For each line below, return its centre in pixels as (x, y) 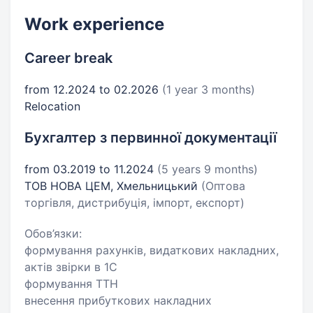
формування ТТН (71, 284)
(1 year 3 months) (209, 89)
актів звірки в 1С (71, 267)
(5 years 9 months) (208, 169)
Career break (68, 58)
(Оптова (223, 186)
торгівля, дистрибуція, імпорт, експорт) (134, 203)
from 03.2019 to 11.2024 (91, 169)
